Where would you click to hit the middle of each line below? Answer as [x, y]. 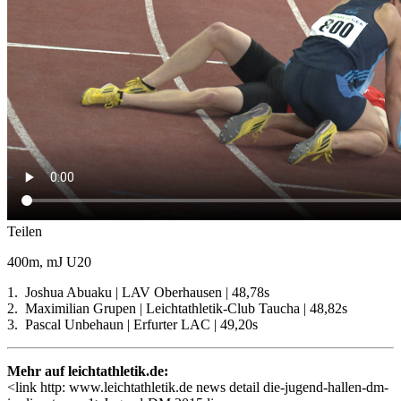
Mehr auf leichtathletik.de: [88, 371]
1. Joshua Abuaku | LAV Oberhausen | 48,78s [138, 292]
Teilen [25, 231]
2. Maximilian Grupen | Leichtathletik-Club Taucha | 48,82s [177, 308]
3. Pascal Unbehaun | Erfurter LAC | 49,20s [132, 324]
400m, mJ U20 [49, 261]
